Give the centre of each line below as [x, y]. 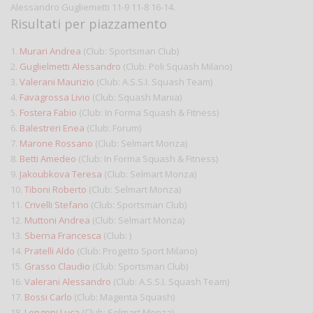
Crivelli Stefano [57, 204]
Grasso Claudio [57, 266]
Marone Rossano [56, 143]
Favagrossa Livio [55, 97]
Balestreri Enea [52, 128]
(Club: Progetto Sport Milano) [136, 250]
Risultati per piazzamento [89, 23]
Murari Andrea [50, 51]
